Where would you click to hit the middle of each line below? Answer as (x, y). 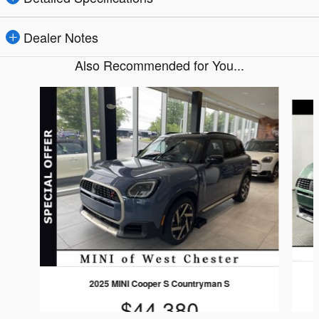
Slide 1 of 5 (33, 95)
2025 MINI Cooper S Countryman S (159, 283)
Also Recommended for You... (159, 65)
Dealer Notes (61, 37)
